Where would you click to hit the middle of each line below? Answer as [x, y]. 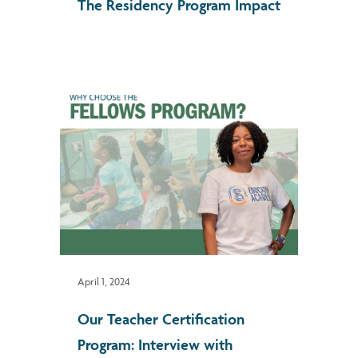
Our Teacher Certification [161, 318]
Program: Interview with [155, 344]
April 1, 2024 [104, 281]
